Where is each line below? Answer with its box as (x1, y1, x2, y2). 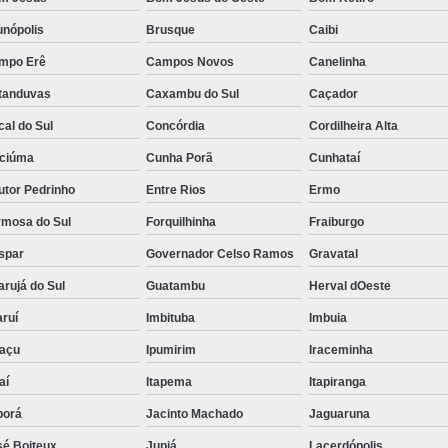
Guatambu (145, 278, 205, 293)
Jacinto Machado (145, 406, 243, 421)
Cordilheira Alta (309, 118, 399, 133)
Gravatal (309, 246, 359, 261)
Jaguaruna (309, 406, 371, 421)
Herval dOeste (309, 278, 392, 293)
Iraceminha (309, 342, 374, 357)
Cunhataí (309, 150, 361, 165)
